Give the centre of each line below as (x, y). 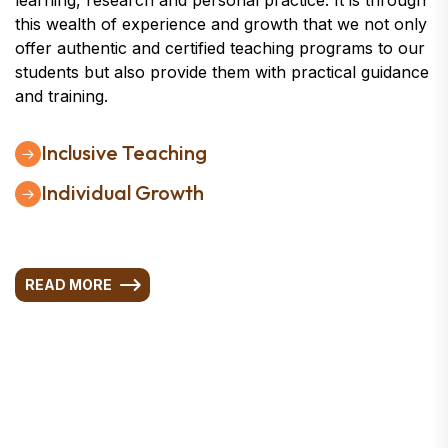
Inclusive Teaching (124, 153)
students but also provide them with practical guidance (222, 72)
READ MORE (68, 285)
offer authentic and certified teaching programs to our (220, 48)
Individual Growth (122, 193)
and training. (61, 96)
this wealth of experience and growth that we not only (221, 24)
